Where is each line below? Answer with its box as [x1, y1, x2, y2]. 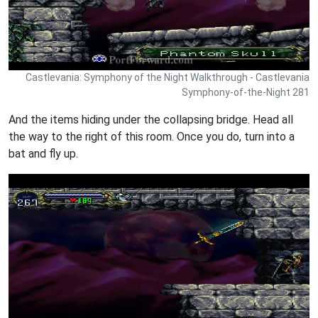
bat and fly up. [9, 146, 78, 160]
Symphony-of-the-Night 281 [182, 86, 309, 98]
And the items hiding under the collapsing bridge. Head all [9, 112, 293, 126]
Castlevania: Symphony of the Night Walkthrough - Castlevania [26, 71, 309, 83]
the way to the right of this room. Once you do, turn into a [9, 129, 295, 143]
